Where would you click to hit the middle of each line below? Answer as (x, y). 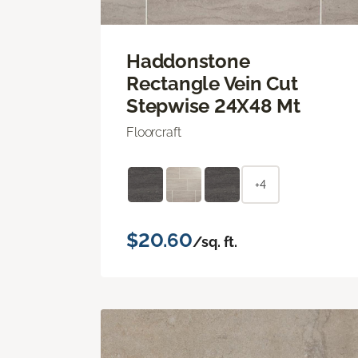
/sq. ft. (215, 241)
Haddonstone (188, 61)
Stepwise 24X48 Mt (213, 105)
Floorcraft (154, 132)
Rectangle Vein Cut (212, 83)
